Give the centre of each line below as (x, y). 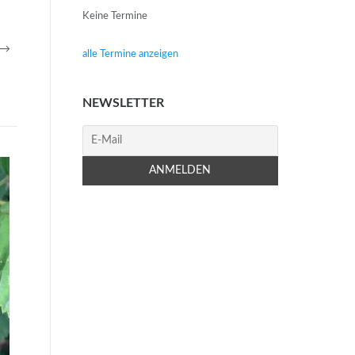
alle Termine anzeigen (130, 54)
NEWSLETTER (123, 103)
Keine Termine (115, 16)
